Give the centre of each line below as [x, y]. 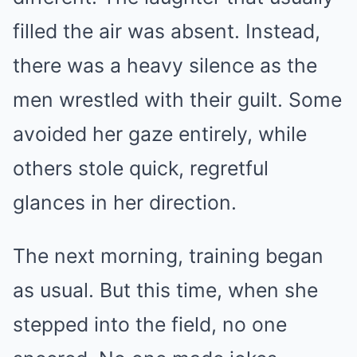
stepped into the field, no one [150, 324]
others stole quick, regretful [141, 168]
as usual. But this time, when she [165, 290]
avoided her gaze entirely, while [160, 133]
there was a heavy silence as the [165, 65]
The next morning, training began [168, 255]
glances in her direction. [125, 202]
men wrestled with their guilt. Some [177, 99]
